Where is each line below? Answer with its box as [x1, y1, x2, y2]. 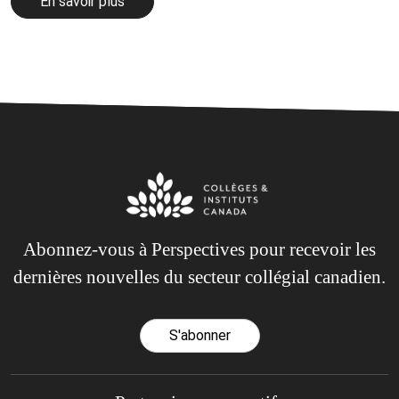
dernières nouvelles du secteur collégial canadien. [13, 265, 386, 288]
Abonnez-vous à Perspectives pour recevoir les [23, 238, 376, 260]
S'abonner [168, 327, 231, 345]
